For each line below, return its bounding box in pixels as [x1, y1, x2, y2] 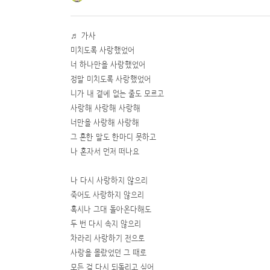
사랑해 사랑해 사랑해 [71, 102, 140, 113]
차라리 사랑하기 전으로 [71, 232, 145, 243]
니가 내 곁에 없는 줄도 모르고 [71, 87, 164, 98]
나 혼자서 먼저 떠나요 [71, 145, 139, 156]
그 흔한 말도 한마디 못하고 [71, 131, 156, 142]
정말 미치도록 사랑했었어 [71, 73, 151, 84]
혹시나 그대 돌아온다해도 [71, 203, 151, 214]
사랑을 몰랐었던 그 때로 [71, 246, 146, 257]
